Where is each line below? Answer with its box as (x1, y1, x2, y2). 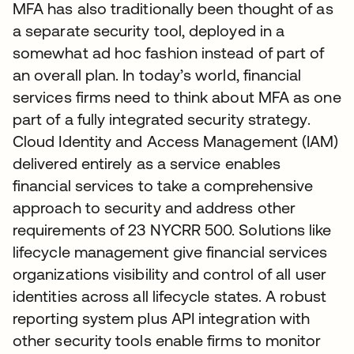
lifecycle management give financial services (13, 243, 328, 261)
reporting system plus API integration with (13, 309, 311, 327)
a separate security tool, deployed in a (13, 21, 285, 40)
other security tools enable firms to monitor (13, 331, 322, 349)
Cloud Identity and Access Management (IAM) (13, 132, 339, 150)
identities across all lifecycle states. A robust (13, 287, 326, 305)
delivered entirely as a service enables (13, 154, 281, 172)
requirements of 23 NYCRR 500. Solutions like (13, 220, 332, 239)
